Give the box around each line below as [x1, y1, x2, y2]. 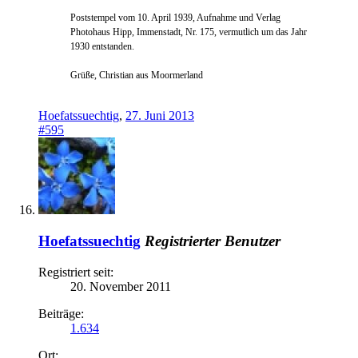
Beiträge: [38, 306, 84, 320]
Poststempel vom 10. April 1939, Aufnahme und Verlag [70, 12, 280, 24]
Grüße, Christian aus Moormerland [70, 70, 203, 82]
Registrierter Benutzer [145, 232, 280, 249]
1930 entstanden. [70, 41, 134, 53]
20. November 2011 [70, 279, 171, 293]
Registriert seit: [38, 265, 113, 279]
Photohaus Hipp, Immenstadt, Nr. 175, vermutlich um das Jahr [70, 26, 307, 38]
